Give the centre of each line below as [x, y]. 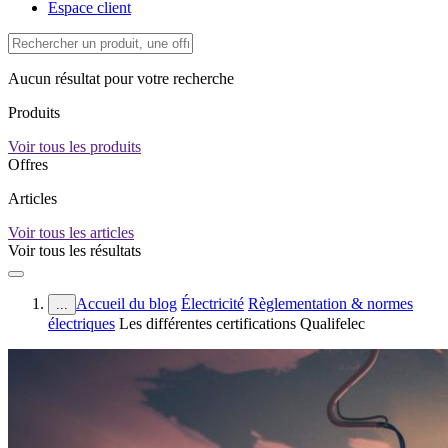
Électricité [212, 303]
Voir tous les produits [74, 146]
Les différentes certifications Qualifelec [242, 323]
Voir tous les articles [71, 232]
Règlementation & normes [330, 303]
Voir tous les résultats [74, 250]
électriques [81, 323]
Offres [28, 164]
